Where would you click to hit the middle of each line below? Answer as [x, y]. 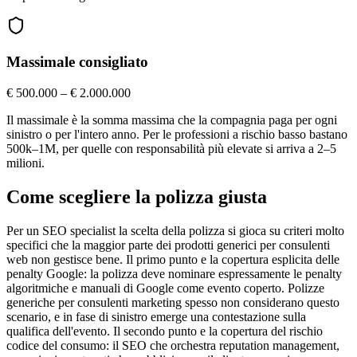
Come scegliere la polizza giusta [137, 196]
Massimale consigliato [77, 62]
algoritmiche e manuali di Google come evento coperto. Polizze [165, 288]
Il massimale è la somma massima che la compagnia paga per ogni [172, 120]
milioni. [25, 163]
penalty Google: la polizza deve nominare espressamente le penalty [174, 273]
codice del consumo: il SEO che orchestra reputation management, [173, 345]
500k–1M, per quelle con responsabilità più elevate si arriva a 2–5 [171, 148]
